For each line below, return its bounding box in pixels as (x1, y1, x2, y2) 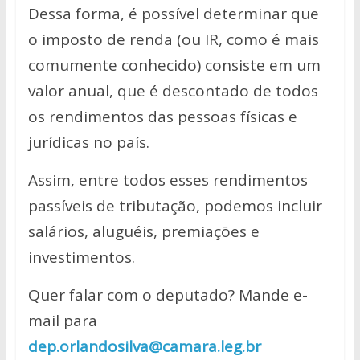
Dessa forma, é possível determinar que (27, 3, 319, 24)
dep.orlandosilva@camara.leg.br (27, 336, 261, 357)
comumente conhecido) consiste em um (27, 55, 321, 76)
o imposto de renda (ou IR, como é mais (27, 29, 319, 50)
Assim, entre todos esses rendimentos (27, 170, 308, 190)
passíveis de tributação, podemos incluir (27, 195, 322, 216)
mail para (27, 310, 97, 331)
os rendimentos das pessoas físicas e (27, 106, 297, 127)
